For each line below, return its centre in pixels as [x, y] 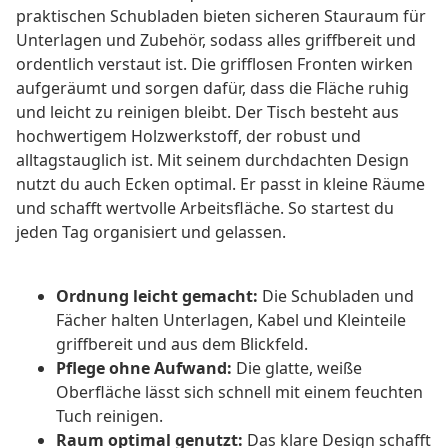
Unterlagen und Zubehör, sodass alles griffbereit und [216, 40]
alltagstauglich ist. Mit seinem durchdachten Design [212, 160]
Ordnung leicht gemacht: [157, 296]
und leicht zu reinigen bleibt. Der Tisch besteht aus [207, 112]
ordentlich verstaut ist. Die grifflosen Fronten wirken [214, 64]
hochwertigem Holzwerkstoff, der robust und [188, 136]
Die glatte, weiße [297, 368]
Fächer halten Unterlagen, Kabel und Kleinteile [231, 320]
